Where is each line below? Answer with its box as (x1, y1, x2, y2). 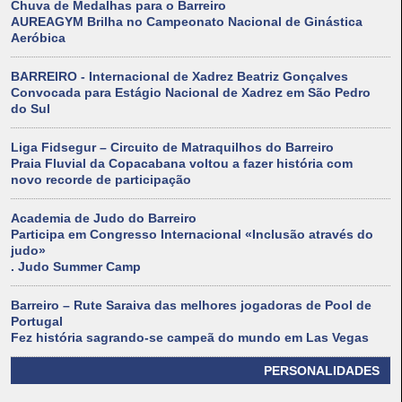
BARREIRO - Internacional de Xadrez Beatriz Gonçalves (11, 69, 348, 84)
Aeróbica (11, 31, 66, 46)
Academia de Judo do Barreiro (11, 211, 197, 226)
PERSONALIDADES (264, 363, 380, 379)
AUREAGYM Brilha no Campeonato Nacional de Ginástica (11, 14, 363, 30)
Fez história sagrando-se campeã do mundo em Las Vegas (11, 330, 369, 345)
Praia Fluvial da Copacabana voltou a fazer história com (11, 156, 353, 171)
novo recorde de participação (11, 172, 191, 188)
